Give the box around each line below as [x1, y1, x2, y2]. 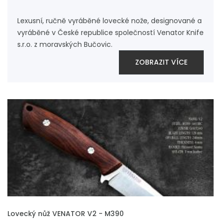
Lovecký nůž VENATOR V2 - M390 [7, 209, 124, 219]
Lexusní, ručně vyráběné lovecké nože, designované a [17, 16, 202, 26]
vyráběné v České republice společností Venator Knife [17, 28, 204, 37]
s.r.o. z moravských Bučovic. [17, 39, 112, 49]
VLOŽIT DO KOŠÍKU [7, 205, 64, 213]
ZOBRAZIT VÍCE [135, 57, 187, 67]
